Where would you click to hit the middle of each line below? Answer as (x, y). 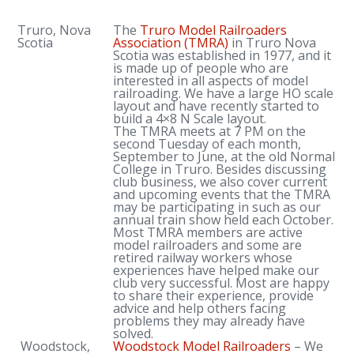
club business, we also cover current (220, 182)
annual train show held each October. (224, 220)
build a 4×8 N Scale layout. (190, 119)
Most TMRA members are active (208, 232)
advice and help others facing (200, 308)
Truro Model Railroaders (214, 30)
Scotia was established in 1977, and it (222, 55)
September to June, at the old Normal (224, 156)
